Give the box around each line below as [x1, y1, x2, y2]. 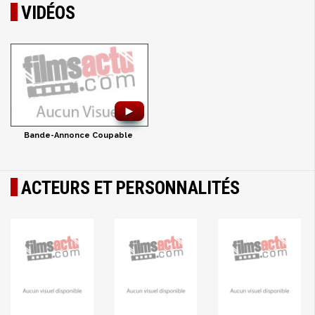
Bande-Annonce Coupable [24, 131, 134, 141]
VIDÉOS [21, 2, 75, 23]
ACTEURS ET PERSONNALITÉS [21, 177, 240, 199]
